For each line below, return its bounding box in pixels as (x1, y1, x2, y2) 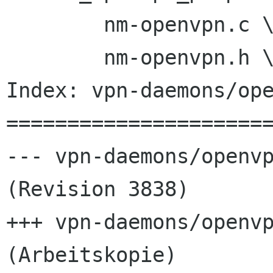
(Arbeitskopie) (6, 243, 177, 268)
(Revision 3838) (6, 177, 189, 202)
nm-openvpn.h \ (6, 45, 18, 70)
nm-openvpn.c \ (6, 12, 18, 37)
